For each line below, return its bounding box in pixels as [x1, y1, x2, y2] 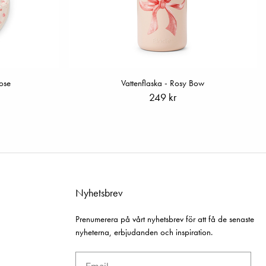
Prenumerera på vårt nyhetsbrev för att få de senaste [75, 213, 254, 226]
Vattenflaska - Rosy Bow [121, 77, 205, 90]
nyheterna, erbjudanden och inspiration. [75, 226, 213, 239]
